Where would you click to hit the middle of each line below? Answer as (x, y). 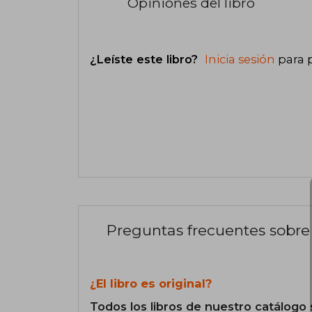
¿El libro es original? (151, 284)
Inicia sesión (240, 59)
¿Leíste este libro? (146, 59)
